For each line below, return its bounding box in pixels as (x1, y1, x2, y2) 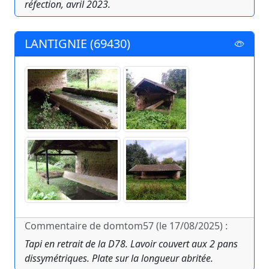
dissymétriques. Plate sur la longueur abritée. (25, 252, 213, 265)
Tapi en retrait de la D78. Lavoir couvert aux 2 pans (25, 237, 238, 251)
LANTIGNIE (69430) (25, 35, 130, 52)
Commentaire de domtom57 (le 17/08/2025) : (25, 219, 228, 233)
